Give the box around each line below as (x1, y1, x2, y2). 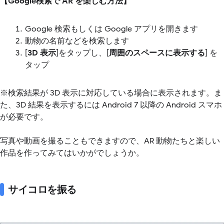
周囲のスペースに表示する (109, 47, 205, 58)
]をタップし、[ (56, 47, 109, 58)
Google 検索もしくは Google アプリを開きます (25, 23, 198, 34)
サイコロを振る (8, 183, 76, 196)
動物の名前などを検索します (25, 35, 129, 46)
